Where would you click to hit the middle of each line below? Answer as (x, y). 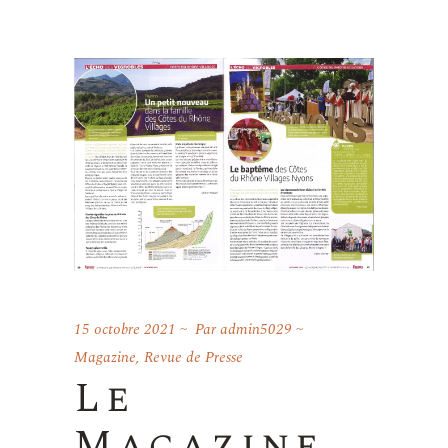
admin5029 (256, 329)
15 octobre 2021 (125, 329)
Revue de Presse (193, 357)
